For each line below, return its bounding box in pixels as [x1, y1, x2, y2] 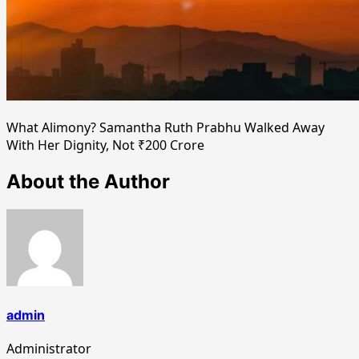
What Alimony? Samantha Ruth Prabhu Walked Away [6, 118, 325, 136]
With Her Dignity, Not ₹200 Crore [6, 135, 204, 154]
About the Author [6, 169, 170, 193]
